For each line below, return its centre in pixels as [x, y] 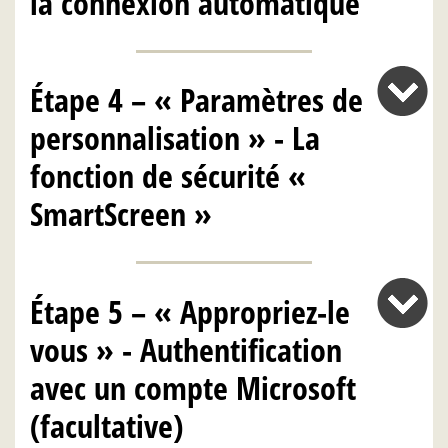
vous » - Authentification [186, 349]
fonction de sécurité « [168, 176]
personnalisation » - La [175, 138]
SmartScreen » [121, 214]
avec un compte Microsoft [193, 387]
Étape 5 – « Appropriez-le [190, 311]
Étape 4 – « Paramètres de [196, 100]
